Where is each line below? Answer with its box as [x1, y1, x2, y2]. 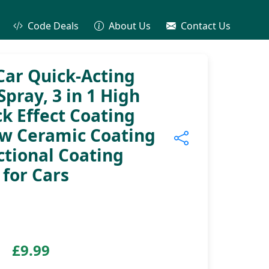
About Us [106, 19, 151, 32]
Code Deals [25, 19, 79, 32]
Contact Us [178, 19, 231, 32]
